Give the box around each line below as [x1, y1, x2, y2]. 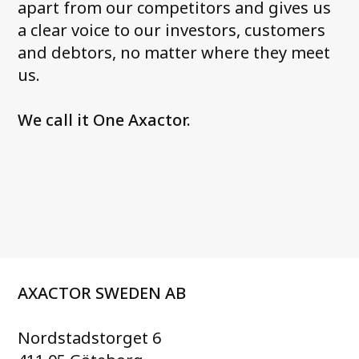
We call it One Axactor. [18, 108, 192, 131]
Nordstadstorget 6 [18, 326, 162, 349]
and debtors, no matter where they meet [18, 41, 331, 63]
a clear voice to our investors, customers [18, 18, 326, 41]
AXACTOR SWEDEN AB [18, 281, 187, 304]
